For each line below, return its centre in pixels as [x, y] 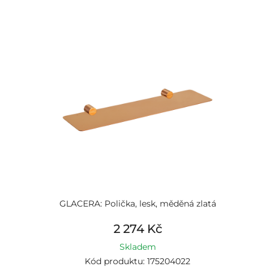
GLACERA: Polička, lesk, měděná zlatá [138, 204]
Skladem [138, 247]
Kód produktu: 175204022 [138, 261]
